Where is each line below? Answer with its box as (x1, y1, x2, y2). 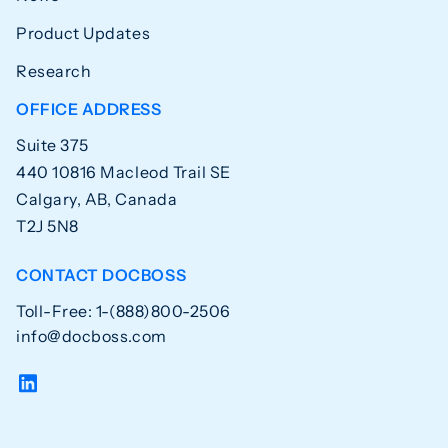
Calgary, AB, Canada (16, 189, 178, 210)
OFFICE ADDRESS (16, 99, 162, 120)
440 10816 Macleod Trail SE (16, 162, 232, 183)
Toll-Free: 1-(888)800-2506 (16, 301, 232, 322)
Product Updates (16, 23, 151, 44)
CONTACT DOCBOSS (16, 265, 187, 286)
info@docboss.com (16, 326, 167, 347)
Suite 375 (16, 135, 89, 156)
